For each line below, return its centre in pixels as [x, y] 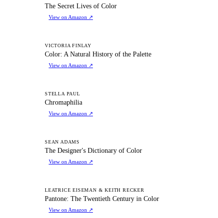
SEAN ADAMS [62, 142]
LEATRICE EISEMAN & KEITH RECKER [95, 190]
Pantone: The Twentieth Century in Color [102, 199]
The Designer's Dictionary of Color [93, 150]
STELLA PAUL [63, 93]
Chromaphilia [64, 102]
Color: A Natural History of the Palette [98, 54]
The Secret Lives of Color [81, 6]
